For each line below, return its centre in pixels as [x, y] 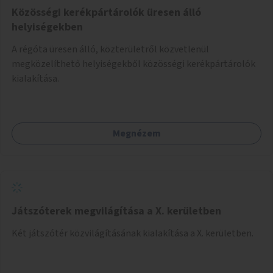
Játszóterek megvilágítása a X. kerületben [116, 211]
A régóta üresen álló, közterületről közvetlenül [110, 49]
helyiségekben [47, 27]
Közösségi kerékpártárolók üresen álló [106, 12]
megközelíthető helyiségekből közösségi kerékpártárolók [133, 64]
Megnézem [136, 133]
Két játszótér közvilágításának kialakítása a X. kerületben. [133, 233]
